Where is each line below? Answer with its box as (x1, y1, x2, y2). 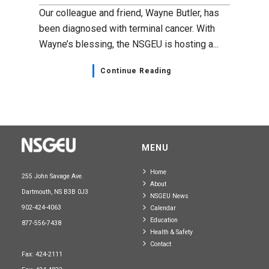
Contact (150, 240, 171, 248)
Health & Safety (150, 228, 193, 236)
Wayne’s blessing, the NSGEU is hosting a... (39, 38, 219, 50)
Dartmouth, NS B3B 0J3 (21, 187, 88, 196)
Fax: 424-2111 (21, 250, 62, 258)
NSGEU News (150, 192, 189, 200)
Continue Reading (100, 66, 171, 75)
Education (150, 216, 178, 224)
